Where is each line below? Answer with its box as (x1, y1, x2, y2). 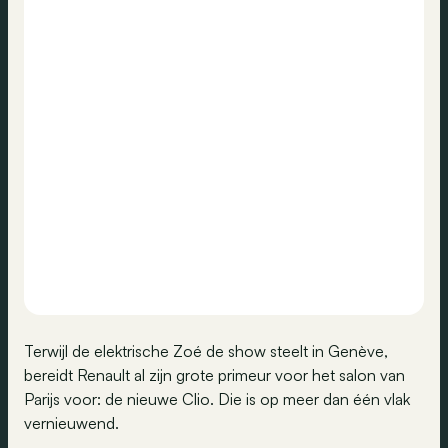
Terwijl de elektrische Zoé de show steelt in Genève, (24, 341, 388, 361)
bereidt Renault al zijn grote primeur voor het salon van (24, 365, 405, 385)
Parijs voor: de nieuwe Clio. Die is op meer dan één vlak (24, 389, 410, 409)
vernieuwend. (24, 413, 119, 433)
